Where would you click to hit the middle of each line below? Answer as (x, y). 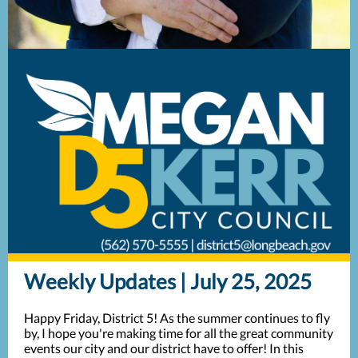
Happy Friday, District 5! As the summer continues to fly (177, 318)
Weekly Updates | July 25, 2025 (168, 281)
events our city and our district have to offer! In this (164, 348)
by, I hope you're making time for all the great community (179, 333)
